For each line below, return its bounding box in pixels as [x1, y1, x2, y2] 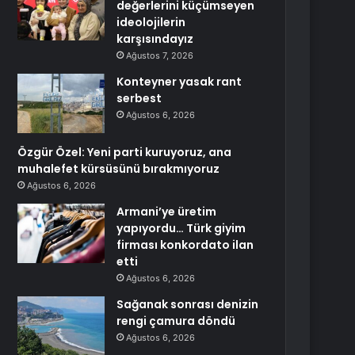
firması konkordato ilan [116, 237, 254, 253]
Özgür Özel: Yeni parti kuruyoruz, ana [17, 144, 232, 160]
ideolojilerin [116, 14, 186, 30]
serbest [116, 90, 162, 106]
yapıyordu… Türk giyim [116, 220, 246, 236]
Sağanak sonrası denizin [116, 296, 259, 312]
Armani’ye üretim [116, 204, 217, 219]
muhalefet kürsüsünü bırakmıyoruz [17, 161, 220, 177]
